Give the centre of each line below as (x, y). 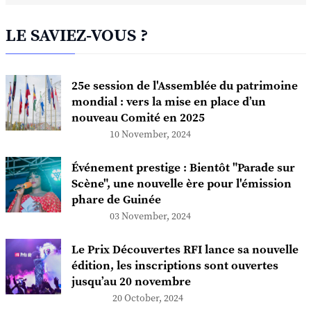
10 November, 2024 (150, 134)
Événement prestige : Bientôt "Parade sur (183, 168)
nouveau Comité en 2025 (138, 118)
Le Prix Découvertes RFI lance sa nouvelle (185, 250)
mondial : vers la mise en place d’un (168, 102)
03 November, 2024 (150, 216)
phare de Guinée (116, 200)
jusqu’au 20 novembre (131, 281)
